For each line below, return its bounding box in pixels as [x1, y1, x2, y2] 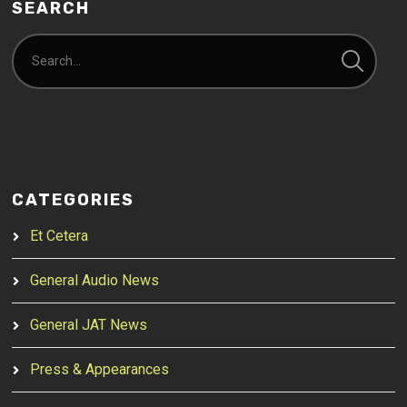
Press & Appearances [30, 361, 170, 378]
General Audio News [30, 272, 160, 289]
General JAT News [30, 316, 148, 333]
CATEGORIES [12, 190, 135, 210]
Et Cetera [30, 227, 89, 244]
